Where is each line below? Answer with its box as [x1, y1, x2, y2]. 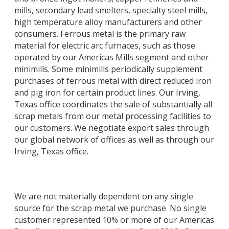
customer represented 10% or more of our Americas [14, 214, 214, 225]
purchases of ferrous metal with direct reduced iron [14, 75, 212, 87]
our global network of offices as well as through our [14, 134, 214, 146]
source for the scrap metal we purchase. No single [14, 202, 207, 214]
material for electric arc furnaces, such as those [14, 40, 195, 52]
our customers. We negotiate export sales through [14, 122, 209, 134]
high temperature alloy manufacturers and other [14, 16, 202, 28]
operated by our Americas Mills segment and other [14, 52, 209, 63]
